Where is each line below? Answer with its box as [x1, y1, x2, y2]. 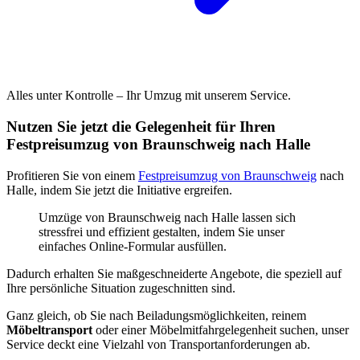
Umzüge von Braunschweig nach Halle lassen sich [39, 210, 296, 224]
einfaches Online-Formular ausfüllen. [39, 239, 227, 253]
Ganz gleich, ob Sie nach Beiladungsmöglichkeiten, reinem [6, 308, 306, 322]
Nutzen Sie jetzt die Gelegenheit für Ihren [6, 117, 276, 135]
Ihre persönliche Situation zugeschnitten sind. [6, 280, 235, 295]
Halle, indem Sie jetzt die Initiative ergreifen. [6, 182, 232, 197]
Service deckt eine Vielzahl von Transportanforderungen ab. [6, 337, 310, 351]
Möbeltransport [6, 322, 92, 337]
